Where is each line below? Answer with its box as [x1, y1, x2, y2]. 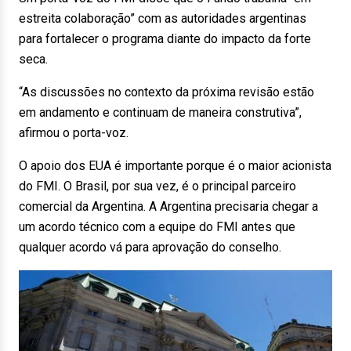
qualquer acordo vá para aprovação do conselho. [19, 240, 281, 255]
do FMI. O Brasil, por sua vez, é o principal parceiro [19, 179, 296, 194]
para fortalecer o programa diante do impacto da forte [19, 31, 311, 46]
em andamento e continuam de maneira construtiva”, [19, 105, 302, 120]
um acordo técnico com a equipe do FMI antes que [19, 219, 295, 234]
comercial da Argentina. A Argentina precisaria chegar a [19, 199, 318, 214]
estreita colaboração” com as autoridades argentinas [19, 11, 306, 26]
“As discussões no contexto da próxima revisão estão [19, 85, 314, 100]
